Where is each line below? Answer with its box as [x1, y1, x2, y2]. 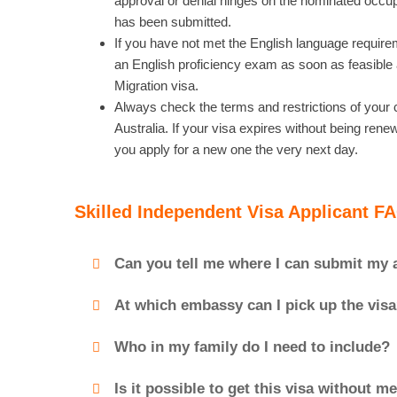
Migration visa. [113, 78, 198, 94]
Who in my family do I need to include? [114, 338, 391, 355]
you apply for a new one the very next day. [113, 142, 358, 158]
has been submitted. [113, 14, 231, 30]
